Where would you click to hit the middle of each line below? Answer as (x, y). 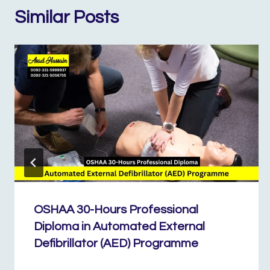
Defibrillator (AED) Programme (116, 243)
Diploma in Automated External (119, 226)
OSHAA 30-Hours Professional (116, 209)
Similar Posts (67, 17)
